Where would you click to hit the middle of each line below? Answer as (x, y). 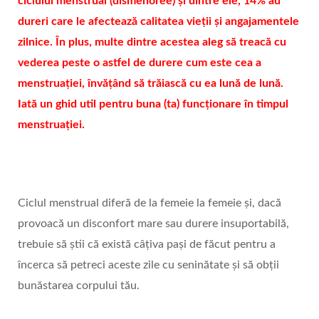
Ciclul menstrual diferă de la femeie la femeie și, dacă (150, 203)
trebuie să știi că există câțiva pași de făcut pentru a (147, 244)
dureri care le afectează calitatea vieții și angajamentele (158, 21)
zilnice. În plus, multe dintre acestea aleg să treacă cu (152, 42)
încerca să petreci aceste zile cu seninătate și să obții (148, 265)
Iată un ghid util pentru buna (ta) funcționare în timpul (153, 104)
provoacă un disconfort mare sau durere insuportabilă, (153, 223)
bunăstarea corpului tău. (79, 285)
